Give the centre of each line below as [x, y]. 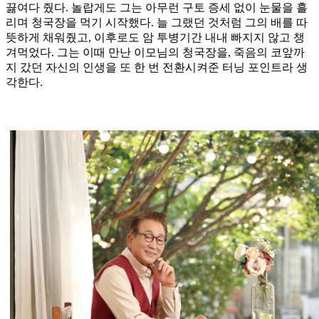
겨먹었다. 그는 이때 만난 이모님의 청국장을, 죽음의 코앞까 [155, 53]
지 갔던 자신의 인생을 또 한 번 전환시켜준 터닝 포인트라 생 [157, 68]
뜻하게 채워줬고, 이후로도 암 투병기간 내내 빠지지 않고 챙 [155, 38]
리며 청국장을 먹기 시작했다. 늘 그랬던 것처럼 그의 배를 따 [157, 23]
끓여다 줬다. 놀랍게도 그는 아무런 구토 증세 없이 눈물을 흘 [157, 8]
